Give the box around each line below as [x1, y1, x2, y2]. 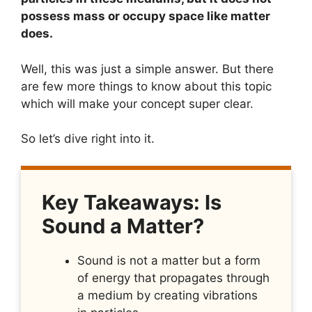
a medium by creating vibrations [77, 288, 258, 302]
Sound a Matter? [42, 213, 204, 238]
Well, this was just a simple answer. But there [21, 61, 274, 76]
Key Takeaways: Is [42, 189, 221, 214]
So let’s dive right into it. [21, 132, 155, 146]
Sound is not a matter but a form [77, 253, 260, 267]
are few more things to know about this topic [21, 79, 272, 93]
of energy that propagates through [77, 270, 270, 285]
